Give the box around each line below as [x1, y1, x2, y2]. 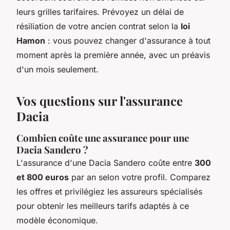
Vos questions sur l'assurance [16, 92, 183, 109]
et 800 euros [16, 172, 69, 183]
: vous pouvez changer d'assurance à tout [45, 35, 210, 46]
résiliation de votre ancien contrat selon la [16, 21, 181, 32]
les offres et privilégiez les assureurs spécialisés [16, 186, 202, 197]
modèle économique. [16, 215, 98, 226]
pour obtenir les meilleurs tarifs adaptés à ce [16, 201, 189, 212]
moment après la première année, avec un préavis [16, 50, 210, 61]
